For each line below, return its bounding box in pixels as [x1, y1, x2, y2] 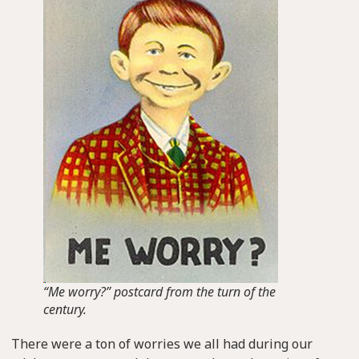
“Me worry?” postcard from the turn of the [43, 283, 276, 301]
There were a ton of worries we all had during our [11, 335, 313, 353]
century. [43, 301, 87, 318]
